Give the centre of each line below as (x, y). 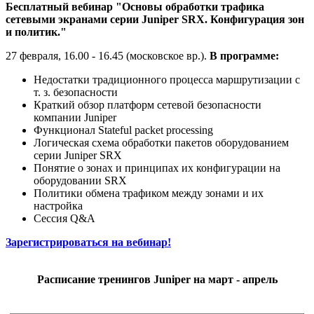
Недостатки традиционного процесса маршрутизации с (167, 80)
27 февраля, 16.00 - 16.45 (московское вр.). (108, 56)
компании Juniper (75, 118)
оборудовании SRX (80, 181)
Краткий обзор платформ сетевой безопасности (148, 105)
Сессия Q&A (64, 219)
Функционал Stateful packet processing (123, 130)
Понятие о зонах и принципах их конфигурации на (157, 168)
